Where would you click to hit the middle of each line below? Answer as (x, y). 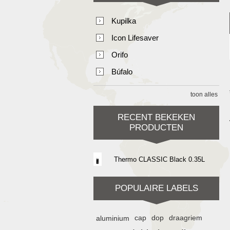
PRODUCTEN (156, 128)
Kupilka (124, 21)
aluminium (113, 218)
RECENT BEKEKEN (156, 117)
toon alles (204, 94)
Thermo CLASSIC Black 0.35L (159, 159)
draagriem (186, 218)
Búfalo (122, 72)
